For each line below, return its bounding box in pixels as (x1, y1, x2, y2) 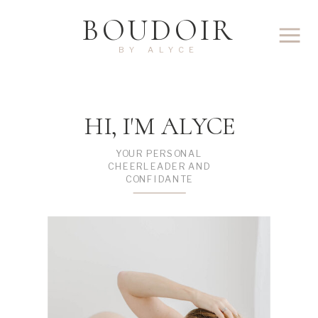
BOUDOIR (82, 11, 236, 49)
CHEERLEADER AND (108, 160, 212, 172)
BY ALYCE (119, 45, 199, 55)
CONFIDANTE (126, 173, 194, 185)
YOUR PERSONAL (116, 148, 204, 159)
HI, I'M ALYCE (84, 111, 235, 141)
